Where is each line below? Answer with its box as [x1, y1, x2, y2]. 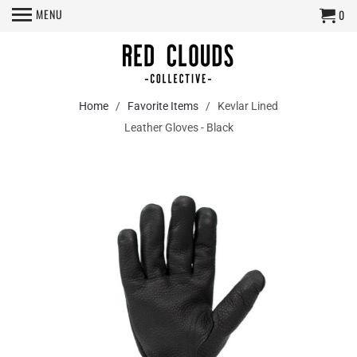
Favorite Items [127, 100, 198, 112]
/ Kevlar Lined [198, 100, 278, 112]
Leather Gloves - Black [124, 121, 233, 134]
